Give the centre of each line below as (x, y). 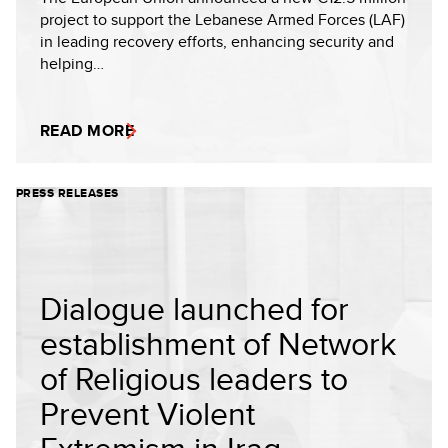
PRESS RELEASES (67, 193)
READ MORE (87, 130)
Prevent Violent (147, 413)
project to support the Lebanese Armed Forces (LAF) (222, 19)
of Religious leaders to (194, 378)
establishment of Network (218, 343)
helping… (72, 63)
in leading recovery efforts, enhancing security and (217, 41)
